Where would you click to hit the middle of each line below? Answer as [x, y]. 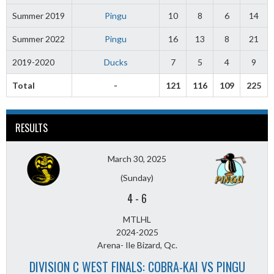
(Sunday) [137, 178]
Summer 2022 [38, 39]
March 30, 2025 [137, 159]
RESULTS [31, 128]
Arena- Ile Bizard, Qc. [137, 245]
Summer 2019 [38, 16]
